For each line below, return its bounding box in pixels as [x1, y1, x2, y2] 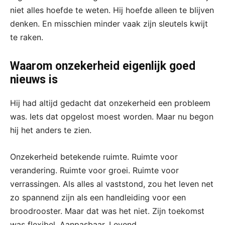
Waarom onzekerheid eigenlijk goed [10, 59, 195, 73]
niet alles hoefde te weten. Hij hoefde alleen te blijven [10, 5, 214, 15]
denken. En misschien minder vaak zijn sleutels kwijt [10, 18, 208, 29]
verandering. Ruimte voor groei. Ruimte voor [10, 165, 179, 175]
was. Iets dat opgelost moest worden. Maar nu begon [10, 111, 213, 122]
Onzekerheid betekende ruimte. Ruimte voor [10, 151, 178, 162]
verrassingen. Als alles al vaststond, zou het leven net [10, 178, 213, 189]
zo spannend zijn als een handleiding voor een [10, 192, 186, 202]
